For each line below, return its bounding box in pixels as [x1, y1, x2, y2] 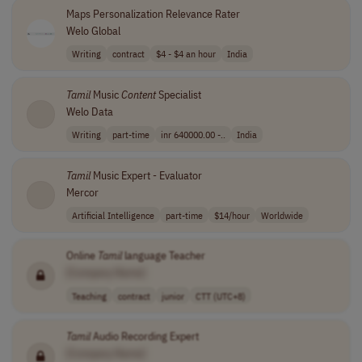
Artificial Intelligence [71, 208, 154, 221]
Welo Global [65, 23, 120, 38]
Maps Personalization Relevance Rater [65, 6, 240, 21]
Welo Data [65, 103, 113, 119]
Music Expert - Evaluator [90, 167, 202, 183]
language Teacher [121, 248, 205, 263]
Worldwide [260, 208, 303, 221]
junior [161, 288, 184, 302]
